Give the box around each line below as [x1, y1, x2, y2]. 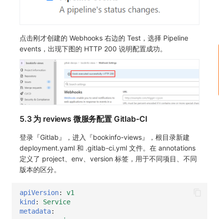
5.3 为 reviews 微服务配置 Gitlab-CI [20, 114, 147, 124]
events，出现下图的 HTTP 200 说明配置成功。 [20, 44, 167, 53]
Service [43, 197, 70, 206]
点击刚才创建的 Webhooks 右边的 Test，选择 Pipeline [20, 33, 188, 42]
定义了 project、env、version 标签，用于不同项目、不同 [20, 154, 197, 163]
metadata [20, 207, 51, 215]
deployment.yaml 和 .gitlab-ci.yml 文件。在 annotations [20, 144, 196, 153]
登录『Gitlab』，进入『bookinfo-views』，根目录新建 [20, 133, 190, 142]
